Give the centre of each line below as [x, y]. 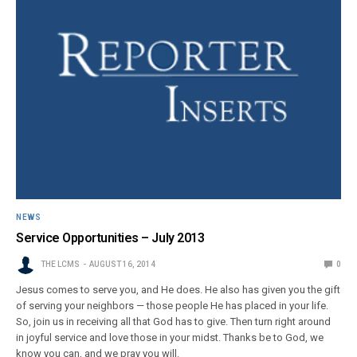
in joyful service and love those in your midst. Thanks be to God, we [170, 337]
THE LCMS [60, 264]
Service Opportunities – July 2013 [110, 237]
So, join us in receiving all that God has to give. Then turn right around [174, 321]
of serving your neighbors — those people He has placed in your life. [173, 305]
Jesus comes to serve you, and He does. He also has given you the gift [178, 289]
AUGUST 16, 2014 [122, 264]
